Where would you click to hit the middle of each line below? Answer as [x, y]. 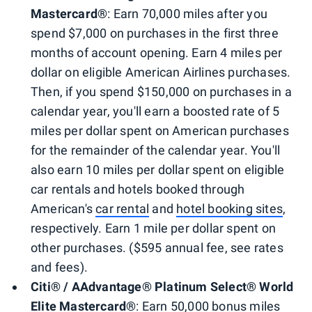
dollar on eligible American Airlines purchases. [161, 72]
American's [63, 209]
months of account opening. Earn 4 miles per [157, 53]
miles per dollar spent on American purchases [160, 131]
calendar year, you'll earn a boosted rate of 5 [155, 111]
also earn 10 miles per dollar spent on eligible [158, 170]
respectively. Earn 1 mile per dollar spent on [154, 228]
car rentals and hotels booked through [138, 189]
